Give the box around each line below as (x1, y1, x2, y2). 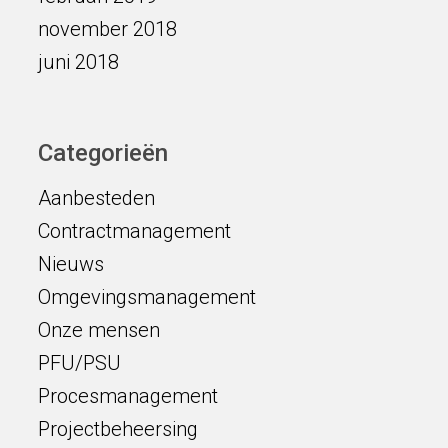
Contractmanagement (37, 219, 231, 243)
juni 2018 (37, 50, 119, 74)
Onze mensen (37, 318, 160, 342)
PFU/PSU (37, 351, 121, 375)
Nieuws (37, 252, 104, 276)
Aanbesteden (37, 186, 155, 210)
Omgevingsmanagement (37, 285, 256, 309)
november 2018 (37, 17, 177, 41)
